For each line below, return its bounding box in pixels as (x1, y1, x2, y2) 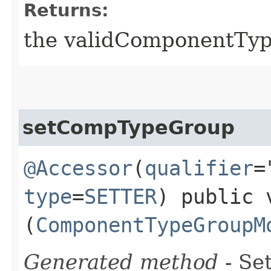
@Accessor (24, 155, 132, 180)
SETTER (84, 184, 157, 209)
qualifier (145, 155, 253, 180)
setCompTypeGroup (22, 116, 235, 139)
